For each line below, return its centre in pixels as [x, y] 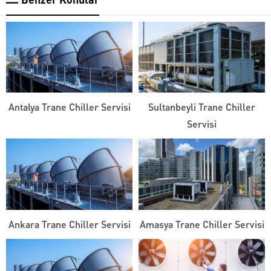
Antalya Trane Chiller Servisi [69, 107]
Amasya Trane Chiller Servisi [202, 224]
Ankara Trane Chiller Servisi [69, 224]
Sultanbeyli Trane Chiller [202, 107]
